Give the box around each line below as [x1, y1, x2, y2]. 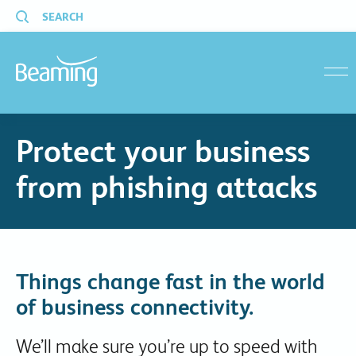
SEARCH [42, 10, 83, 23]
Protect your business [16, 133, 310, 169]
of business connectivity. [16, 294, 253, 319]
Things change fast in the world [16, 269, 325, 294]
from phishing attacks [16, 168, 317, 205]
